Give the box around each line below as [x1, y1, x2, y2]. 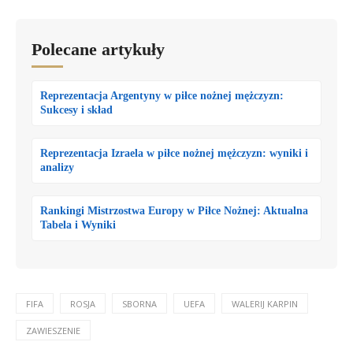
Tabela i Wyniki [40, 218, 116, 231]
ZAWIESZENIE [26, 324, 80, 336]
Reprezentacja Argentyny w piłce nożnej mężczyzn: [40, 89, 284, 102]
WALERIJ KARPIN [232, 297, 298, 310]
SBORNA [122, 297, 157, 310]
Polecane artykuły [32, 39, 165, 59]
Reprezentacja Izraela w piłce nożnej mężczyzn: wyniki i [40, 147, 308, 159]
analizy [40, 161, 74, 173]
